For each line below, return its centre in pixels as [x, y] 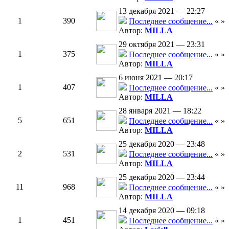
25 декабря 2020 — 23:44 [162, 177]
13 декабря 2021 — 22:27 [162, 11]
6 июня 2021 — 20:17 [156, 77]
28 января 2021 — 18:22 [160, 111]
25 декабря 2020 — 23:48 [162, 144]
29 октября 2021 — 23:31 [162, 44]
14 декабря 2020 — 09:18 [162, 210]
